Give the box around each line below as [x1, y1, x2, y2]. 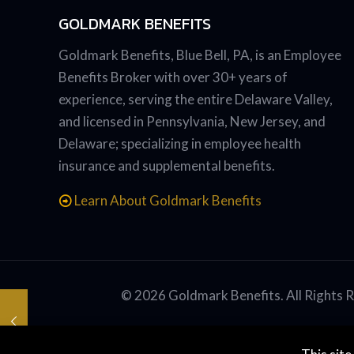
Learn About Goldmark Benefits [74, 191, 262, 209]
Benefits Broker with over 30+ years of [58, 68, 288, 85]
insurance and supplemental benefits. [58, 156, 275, 174]
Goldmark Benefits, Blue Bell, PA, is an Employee [58, 46, 341, 63]
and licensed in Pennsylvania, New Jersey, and [58, 112, 326, 130]
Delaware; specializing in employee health [58, 134, 301, 152]
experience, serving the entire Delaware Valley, [58, 90, 333, 107]
